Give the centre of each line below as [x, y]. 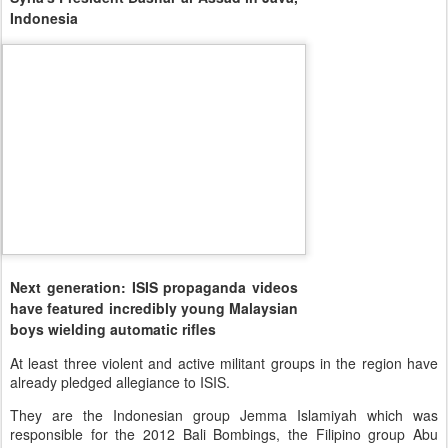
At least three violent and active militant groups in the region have [224, 362]
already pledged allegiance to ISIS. [122, 381]
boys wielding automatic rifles [113, 328]
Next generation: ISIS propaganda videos [154, 286]
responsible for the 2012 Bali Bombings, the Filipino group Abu [224, 433]
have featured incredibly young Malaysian [154, 307]
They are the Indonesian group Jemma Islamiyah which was [224, 414]
